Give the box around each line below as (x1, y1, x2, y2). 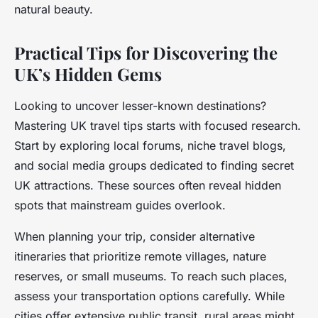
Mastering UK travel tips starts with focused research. (14, 119, 301, 133)
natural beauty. (14, 2, 93, 17)
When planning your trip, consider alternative (14, 229, 255, 244)
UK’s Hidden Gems (14, 62, 162, 86)
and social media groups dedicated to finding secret (14, 158, 294, 173)
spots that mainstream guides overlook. (14, 198, 226, 213)
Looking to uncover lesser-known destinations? (14, 99, 266, 114)
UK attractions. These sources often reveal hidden (14, 178, 281, 193)
